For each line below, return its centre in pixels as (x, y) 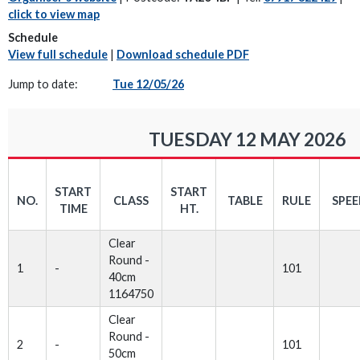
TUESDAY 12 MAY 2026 (247, 139)
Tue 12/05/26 (148, 84)
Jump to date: (44, 84)
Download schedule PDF (183, 54)
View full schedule (58, 54)
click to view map (54, 14)
